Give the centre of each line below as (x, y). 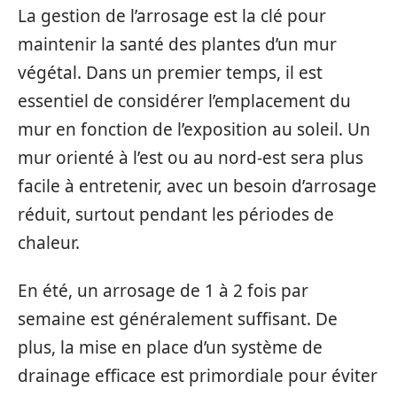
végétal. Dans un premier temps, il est (170, 72)
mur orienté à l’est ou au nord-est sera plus (191, 157)
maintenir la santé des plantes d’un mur (177, 44)
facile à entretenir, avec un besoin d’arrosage (197, 186)
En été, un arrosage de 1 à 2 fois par (163, 291)
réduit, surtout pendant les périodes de (176, 214)
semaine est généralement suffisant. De (178, 319)
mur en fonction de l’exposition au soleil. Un (194, 129)
